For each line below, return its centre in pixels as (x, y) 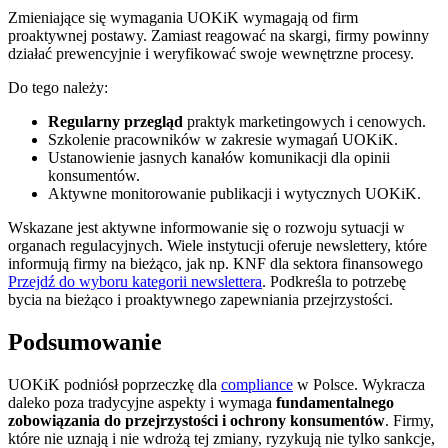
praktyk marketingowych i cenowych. (304, 121)
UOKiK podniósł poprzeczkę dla (114, 384)
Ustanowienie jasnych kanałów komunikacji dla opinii (219, 157)
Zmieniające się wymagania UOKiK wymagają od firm (183, 17)
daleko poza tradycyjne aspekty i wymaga (142, 402)
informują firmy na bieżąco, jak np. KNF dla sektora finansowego (215, 263)
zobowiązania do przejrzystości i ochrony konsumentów (196, 420)
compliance (257, 384)
